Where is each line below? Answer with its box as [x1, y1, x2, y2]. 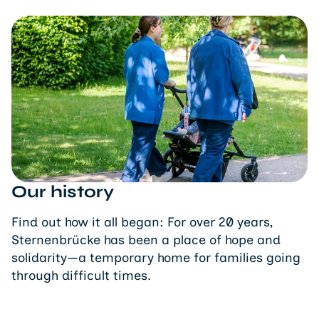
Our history [11, 182, 114, 203]
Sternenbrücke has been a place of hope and [11, 232, 281, 249]
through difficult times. [11, 268, 151, 284]
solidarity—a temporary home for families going [11, 250, 300, 266]
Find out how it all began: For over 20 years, [11, 214, 273, 231]
